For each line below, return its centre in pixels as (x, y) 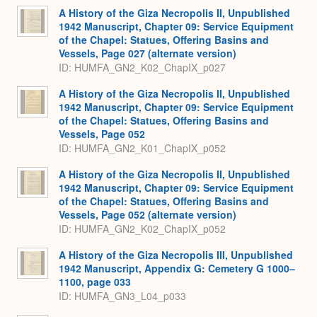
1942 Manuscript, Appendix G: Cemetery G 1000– (177, 268)
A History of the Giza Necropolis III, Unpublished (176, 254)
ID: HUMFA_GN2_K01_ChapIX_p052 (142, 148)
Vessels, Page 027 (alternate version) (148, 53)
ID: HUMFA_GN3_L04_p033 (122, 296)
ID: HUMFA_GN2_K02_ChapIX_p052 (142, 229)
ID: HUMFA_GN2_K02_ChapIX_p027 (142, 68)
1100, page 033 (95, 281)
